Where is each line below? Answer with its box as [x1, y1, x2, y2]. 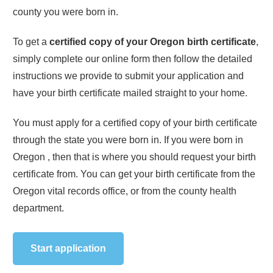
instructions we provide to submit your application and [13, 70, 244, 81]
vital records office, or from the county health [48, 185, 236, 196]
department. [13, 202, 64, 213]
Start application [30, 243, 106, 253]
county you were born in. [13, 6, 118, 17]
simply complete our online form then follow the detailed [13, 53, 252, 64]
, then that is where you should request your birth [48, 151, 256, 162]
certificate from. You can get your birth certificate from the [13, 168, 255, 179]
